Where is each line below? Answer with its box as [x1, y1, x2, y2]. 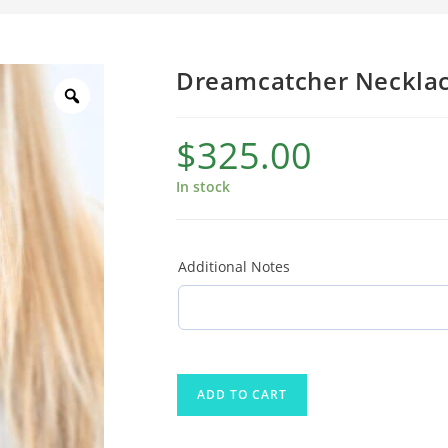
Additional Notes [178, 257, 290, 276]
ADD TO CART [197, 386, 287, 403]
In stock [176, 177, 230, 196]
